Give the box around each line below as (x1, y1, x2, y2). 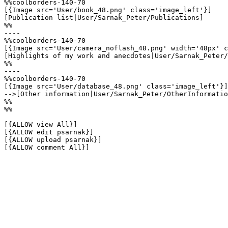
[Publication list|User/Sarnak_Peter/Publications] (4, 14, 204, 21)
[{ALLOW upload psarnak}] (4, 136, 102, 144)
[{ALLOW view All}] (4, 121, 77, 128)
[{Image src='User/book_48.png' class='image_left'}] (4, 6, 212, 14)
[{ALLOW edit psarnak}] (4, 128, 94, 136)
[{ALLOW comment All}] (4, 144, 90, 151)
